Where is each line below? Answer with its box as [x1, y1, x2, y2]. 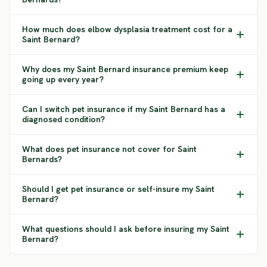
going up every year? [22, 74, 104, 85]
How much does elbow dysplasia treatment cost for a [22, 24, 232, 35]
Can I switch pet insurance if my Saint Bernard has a [22, 104, 225, 114]
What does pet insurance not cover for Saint [22, 144, 197, 154]
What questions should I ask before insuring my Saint [22, 223, 229, 234]
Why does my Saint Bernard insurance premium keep [22, 64, 228, 74]
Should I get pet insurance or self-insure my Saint [22, 184, 215, 194]
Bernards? [22, 154, 62, 164]
